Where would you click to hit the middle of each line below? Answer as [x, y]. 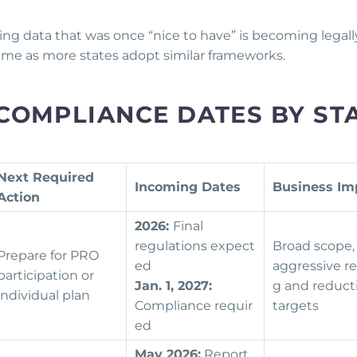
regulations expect [195, 246]
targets [297, 306]
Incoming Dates [188, 187]
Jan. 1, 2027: [173, 286]
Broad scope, [314, 246]
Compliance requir [194, 306]
